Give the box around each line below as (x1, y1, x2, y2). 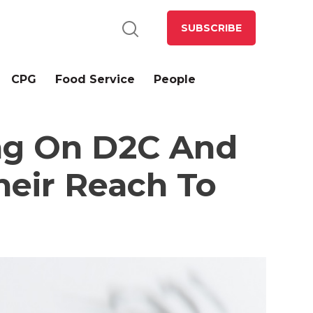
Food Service (55, 73, 136, 86)
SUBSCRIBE (180, 22, 242, 34)
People (154, 73, 196, 86)
